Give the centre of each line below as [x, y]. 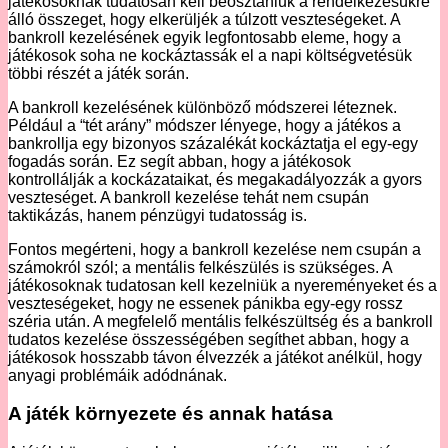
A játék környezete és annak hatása [170, 414]
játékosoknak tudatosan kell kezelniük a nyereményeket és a [222, 285]
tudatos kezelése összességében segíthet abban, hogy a [208, 339]
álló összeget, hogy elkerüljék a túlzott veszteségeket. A [204, 19]
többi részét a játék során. [98, 73]
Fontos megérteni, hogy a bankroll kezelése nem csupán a [214, 249]
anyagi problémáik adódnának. [117, 375]
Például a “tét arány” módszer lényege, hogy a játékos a [204, 125]
